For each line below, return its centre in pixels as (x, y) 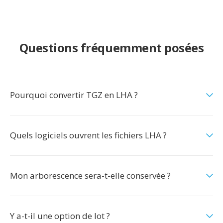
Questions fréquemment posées (111, 48)
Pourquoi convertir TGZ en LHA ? (74, 95)
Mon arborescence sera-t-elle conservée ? (90, 175)
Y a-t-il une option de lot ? (60, 216)
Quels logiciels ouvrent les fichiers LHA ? (88, 135)
